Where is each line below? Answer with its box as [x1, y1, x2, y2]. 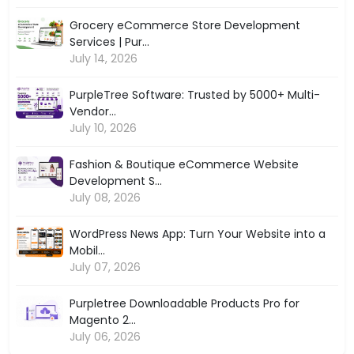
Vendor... [70, 103, 116, 119]
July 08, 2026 [70, 189, 141, 205]
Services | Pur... [70, 33, 149, 50]
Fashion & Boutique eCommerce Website [70, 156, 299, 172]
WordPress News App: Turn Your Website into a [70, 225, 326, 242]
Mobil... [70, 242, 105, 258]
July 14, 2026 [70, 50, 137, 66]
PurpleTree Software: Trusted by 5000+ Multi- [70, 86, 320, 103]
